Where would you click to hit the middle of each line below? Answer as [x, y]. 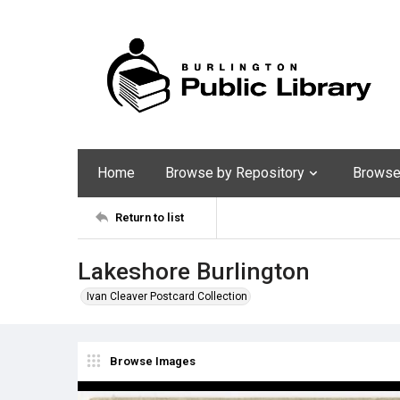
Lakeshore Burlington [194, 271]
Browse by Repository [235, 172]
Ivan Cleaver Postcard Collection [167, 296]
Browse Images [153, 362]
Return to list [150, 218]
